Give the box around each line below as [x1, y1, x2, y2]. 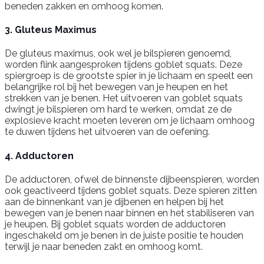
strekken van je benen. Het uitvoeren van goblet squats [5, 93, 243, 104]
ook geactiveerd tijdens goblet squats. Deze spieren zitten [5, 185, 257, 196]
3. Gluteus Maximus [5, 24, 97, 36]
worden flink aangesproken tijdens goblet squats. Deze [5, 59, 242, 71]
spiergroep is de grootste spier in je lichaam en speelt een [5, 70, 253, 82]
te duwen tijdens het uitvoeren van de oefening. [5, 126, 210, 138]
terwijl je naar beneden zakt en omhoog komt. [5, 241, 203, 252]
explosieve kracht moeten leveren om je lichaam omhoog [5, 115, 255, 127]
